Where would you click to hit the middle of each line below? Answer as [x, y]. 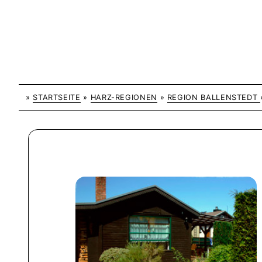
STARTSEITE [57, 97]
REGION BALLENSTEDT [214, 97]
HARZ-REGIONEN [124, 97]
